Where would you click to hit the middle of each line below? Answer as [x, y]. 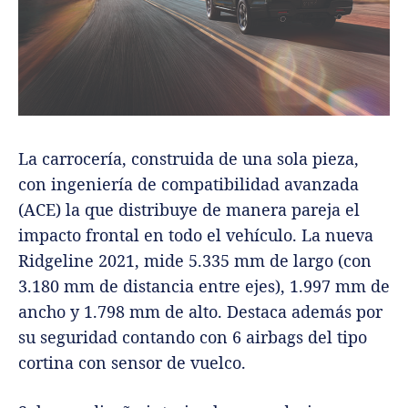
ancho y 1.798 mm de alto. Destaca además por [200, 312]
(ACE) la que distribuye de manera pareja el [189, 210]
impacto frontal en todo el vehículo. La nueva [196, 235]
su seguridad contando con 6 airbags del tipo [193, 337]
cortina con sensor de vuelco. [132, 363]
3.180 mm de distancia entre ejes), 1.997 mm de [204, 286]
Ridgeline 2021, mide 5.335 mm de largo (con [195, 261]
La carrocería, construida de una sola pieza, [189, 159]
